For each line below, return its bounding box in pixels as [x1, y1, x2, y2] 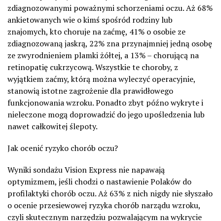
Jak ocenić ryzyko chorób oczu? [7, 142, 118, 153]
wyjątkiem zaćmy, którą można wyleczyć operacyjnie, [7, 73, 195, 84]
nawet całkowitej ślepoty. [7, 120, 98, 132]
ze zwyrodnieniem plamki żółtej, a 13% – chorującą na [7, 49, 199, 61]
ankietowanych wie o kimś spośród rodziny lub [7, 14, 173, 25]
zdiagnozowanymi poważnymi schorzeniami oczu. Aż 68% [7, 2, 213, 13]
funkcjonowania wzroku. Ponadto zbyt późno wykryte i [7, 97, 203, 108]
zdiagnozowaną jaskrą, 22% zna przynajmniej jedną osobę [7, 37, 212, 49]
